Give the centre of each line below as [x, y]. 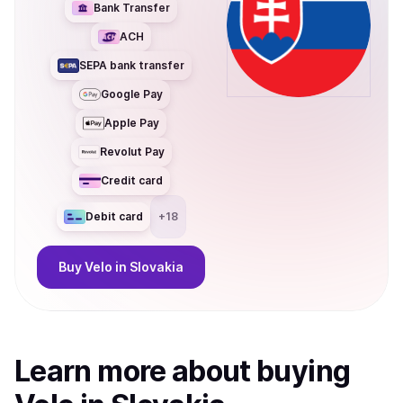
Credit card [132, 180]
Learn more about [136, 371]
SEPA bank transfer [132, 65]
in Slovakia [149, 267]
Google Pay [132, 94]
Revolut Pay [132, 152]
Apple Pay [132, 123]
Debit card [114, 216]
